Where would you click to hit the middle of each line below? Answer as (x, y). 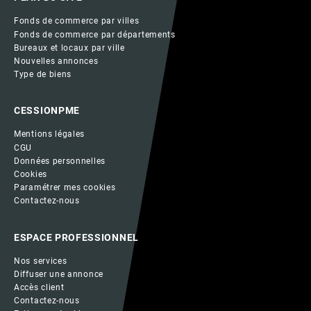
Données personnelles (60, 161)
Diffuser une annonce (59, 274)
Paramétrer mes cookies (65, 188)
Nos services (41, 261)
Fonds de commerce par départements (95, 34)
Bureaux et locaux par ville (69, 48)
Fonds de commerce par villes (77, 21)
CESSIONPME (47, 111)
